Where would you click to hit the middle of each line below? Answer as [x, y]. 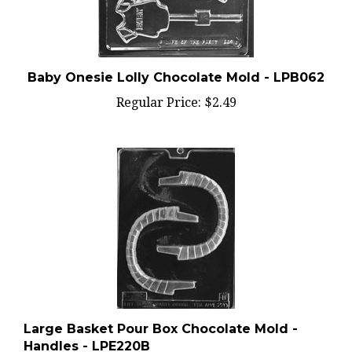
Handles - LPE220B [87, 331]
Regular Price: [158, 88]
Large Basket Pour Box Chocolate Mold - [161, 314]
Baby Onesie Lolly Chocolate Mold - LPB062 [176, 62]
